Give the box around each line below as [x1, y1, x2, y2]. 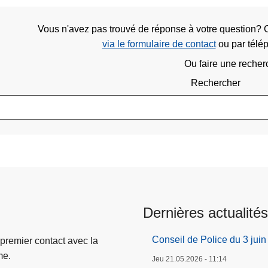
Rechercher [191, 78, 240, 89]
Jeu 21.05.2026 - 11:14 [152, 254, 227, 263]
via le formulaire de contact [102, 39, 216, 50]
